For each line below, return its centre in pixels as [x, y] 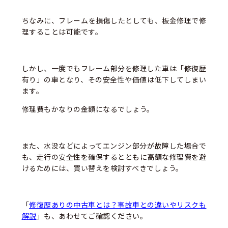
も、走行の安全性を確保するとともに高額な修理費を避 [114, 157]
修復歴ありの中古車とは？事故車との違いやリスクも [118, 205]
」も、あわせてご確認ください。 [92, 216]
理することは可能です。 [62, 32]
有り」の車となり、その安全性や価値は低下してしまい [114, 80]
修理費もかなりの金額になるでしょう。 [88, 109]
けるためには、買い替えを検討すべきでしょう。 [102, 168]
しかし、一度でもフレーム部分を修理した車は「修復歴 [114, 68]
